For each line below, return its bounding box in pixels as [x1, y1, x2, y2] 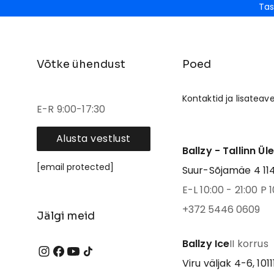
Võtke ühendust [37, 57, 125, 71]
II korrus [229, 237, 268, 251]
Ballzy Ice [182, 237, 230, 251]
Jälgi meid [37, 209, 95, 223]
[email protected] [37, 161, 114, 173]
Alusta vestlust [56, 131, 131, 146]
